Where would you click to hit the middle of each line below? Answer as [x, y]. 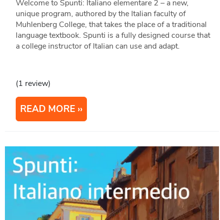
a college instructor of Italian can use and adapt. [97, 46]
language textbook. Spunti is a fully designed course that [113, 35]
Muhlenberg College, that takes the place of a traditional [111, 24]
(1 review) [33, 83]
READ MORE [47, 109]
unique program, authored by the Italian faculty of [100, 14]
